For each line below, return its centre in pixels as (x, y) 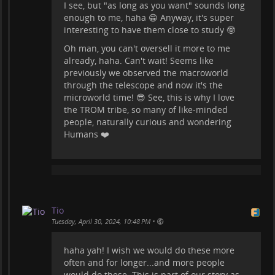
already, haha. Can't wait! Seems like (139, 60)
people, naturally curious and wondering (148, 122)
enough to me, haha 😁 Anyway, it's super (149, 17)
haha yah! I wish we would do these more (149, 250)
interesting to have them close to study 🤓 (149, 29)
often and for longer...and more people (144, 262)
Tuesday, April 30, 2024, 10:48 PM (101, 221)
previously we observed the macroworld (146, 72)
